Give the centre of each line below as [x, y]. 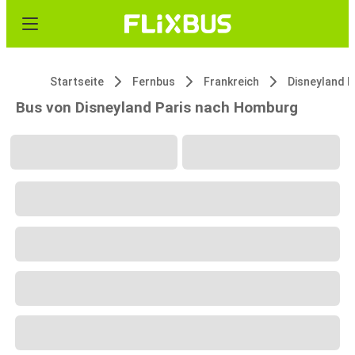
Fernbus [154, 82]
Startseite [77, 82]
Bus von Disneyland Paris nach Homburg [157, 107]
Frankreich [231, 82]
